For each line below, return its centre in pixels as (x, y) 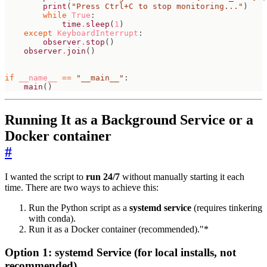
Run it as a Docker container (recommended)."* (119, 229)
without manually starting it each (182, 177)
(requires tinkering (227, 208)
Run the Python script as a (79, 208)
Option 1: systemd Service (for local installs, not (120, 253)
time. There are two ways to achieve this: (82, 188)
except (38, 33)
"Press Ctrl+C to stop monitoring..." (157, 6)
